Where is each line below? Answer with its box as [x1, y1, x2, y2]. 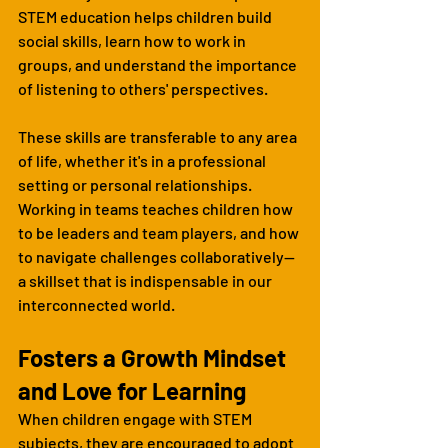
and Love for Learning [18, 375, 246, 405]
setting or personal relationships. [18, 174, 255, 194]
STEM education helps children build [18, 6, 275, 26]
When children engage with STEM [18, 408, 255, 428]
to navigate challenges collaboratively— [18, 246, 295, 266]
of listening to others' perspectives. [18, 78, 268, 98]
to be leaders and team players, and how [18, 222, 302, 242]
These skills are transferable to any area [18, 126, 300, 146]
